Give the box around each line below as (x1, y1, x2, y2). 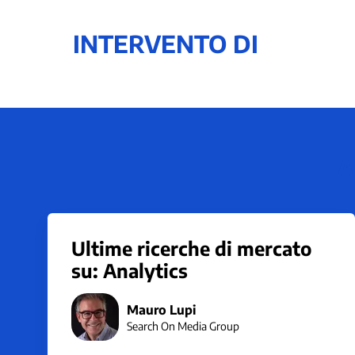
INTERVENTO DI (73, 29, 259, 59)
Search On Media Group (127, 319, 239, 333)
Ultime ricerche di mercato (71, 236, 311, 260)
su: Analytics (71, 258, 188, 282)
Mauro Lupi (127, 301, 196, 318)
